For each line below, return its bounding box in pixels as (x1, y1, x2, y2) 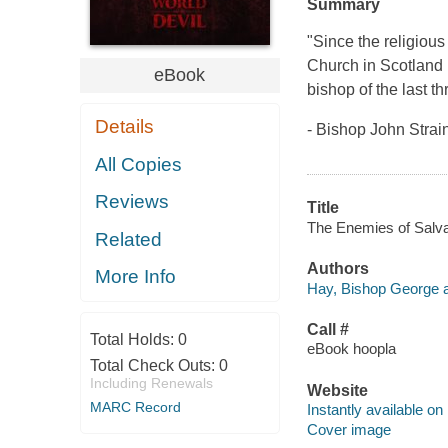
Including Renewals (89, 374, 213, 391)
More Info (95, 266, 177, 288)
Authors (306, 260, 369, 278)
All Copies (95, 153, 183, 175)
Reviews (95, 191, 170, 213)
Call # (306, 320, 349, 338)
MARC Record (89, 398, 181, 415)
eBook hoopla (306, 340, 396, 358)
